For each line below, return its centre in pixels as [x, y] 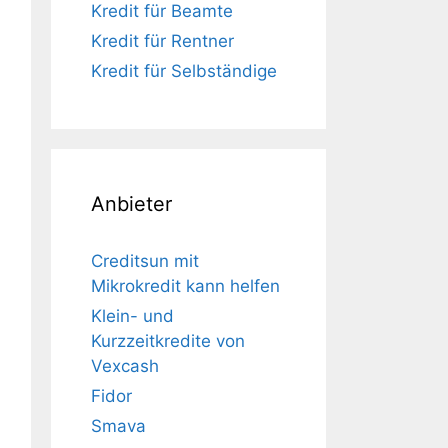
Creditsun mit [145, 261]
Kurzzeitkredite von [168, 341]
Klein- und [132, 316]
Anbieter [131, 204]
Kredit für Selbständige [184, 71]
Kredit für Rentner [162, 41]
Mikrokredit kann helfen [185, 286]
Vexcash [125, 366]
